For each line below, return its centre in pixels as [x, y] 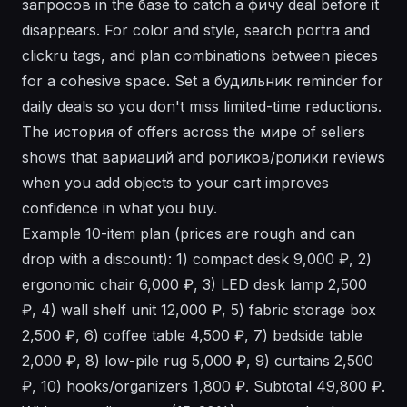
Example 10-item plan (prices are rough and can [189, 234]
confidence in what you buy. [119, 208]
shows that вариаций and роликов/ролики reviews [203, 158]
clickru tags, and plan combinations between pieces [200, 56]
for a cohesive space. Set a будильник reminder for [203, 81]
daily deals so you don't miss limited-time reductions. [202, 107]
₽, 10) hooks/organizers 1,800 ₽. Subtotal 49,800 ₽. [203, 387]
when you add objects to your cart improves [175, 183]
